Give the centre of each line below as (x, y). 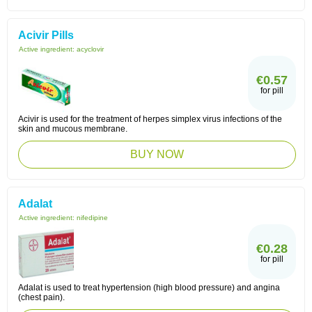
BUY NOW (157, 154)
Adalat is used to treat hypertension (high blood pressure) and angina (149, 288)
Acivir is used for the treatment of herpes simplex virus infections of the (150, 119)
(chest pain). (41, 297)
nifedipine (92, 218)
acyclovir (90, 49)
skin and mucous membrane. (73, 129)
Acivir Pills (46, 35)
